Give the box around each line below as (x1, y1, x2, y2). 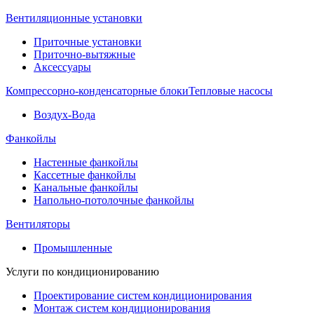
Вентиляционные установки (6, 12, 142, 25)
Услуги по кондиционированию (6, 266, 159, 278)
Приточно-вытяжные (34, 48, 135, 61)
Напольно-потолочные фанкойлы (34, 194, 194, 207)
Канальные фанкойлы (34, 182, 138, 194)
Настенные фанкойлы (34, 156, 138, 169)
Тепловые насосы (189, 85, 273, 97)
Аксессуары (34, 61, 91, 74)
